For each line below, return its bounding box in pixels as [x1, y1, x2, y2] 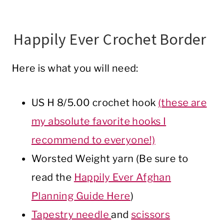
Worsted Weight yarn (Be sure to [31, 153, 189, 165]
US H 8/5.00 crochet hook [31, 97, 158, 109]
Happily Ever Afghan [74, 171, 171, 184]
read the [31, 171, 74, 184]
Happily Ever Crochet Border [13, 29, 207, 50]
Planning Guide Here [31, 190, 131, 202]
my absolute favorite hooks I [31, 115, 166, 128]
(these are [158, 97, 207, 109]
